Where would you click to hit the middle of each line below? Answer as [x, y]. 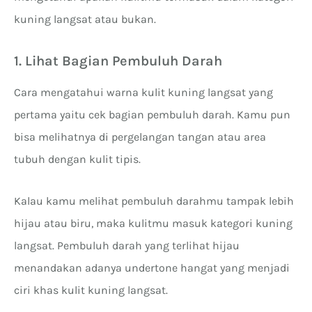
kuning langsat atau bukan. [85, 19]
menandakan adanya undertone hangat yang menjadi [152, 267]
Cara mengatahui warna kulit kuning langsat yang [143, 92]
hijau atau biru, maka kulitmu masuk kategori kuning [153, 223]
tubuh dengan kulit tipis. [77, 159]
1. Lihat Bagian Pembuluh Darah [118, 61]
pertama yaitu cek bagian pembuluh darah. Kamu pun [152, 114]
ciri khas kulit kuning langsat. [91, 290]
